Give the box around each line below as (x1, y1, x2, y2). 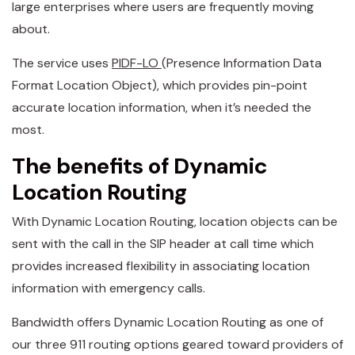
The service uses (12, 54, 112, 71)
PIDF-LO (112, 54, 162, 71)
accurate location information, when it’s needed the (12, 98, 311, 116)
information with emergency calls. (12, 280, 205, 296)
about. (12, 20, 50, 37)
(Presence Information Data (162, 54, 322, 71)
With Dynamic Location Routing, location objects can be (12, 213, 338, 230)
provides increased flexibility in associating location (12, 258, 310, 274)
